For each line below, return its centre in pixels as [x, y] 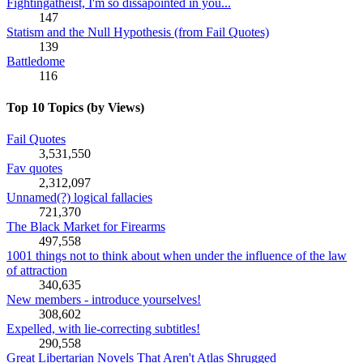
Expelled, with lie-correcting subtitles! [103, 329]
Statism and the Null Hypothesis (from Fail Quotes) [138, 32]
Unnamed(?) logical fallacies [79, 198]
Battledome [36, 61]
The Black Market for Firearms [86, 227]
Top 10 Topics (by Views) [75, 107]
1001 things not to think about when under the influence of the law [177, 256]
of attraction [37, 271]
